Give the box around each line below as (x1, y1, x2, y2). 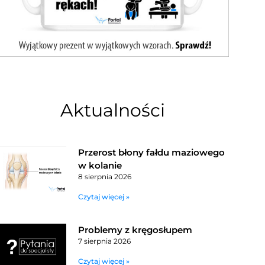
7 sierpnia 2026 (77, 237, 131, 246)
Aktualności (60, 99, 165, 122)
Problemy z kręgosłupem (77, 224, 192, 236)
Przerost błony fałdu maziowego (77, 147, 225, 159)
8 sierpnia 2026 (77, 172, 131, 182)
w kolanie (77, 160, 122, 172)
